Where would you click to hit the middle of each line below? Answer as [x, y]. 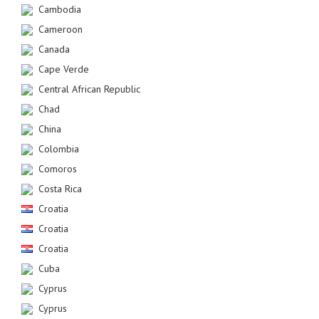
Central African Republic [89, 89]
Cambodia [60, 9]
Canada [54, 49]
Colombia [59, 149]
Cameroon [61, 29]
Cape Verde [64, 69]
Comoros [58, 169]
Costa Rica [60, 189]
